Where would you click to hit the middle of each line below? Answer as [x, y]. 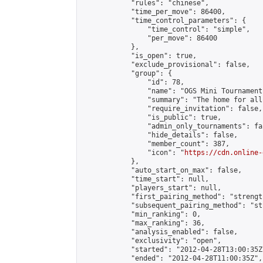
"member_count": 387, [156, 144]
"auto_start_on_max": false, [162, 170]
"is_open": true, [139, 56]
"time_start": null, [145, 179]
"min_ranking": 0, [141, 214]
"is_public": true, [151, 117]
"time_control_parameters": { [164, 21]
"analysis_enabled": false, [160, 232]
